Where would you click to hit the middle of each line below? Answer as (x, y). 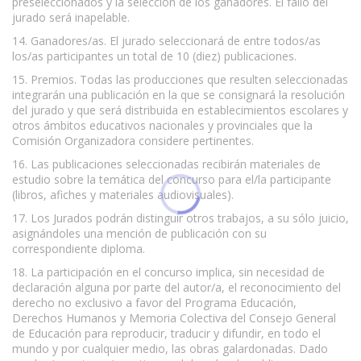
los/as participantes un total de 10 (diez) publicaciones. (154, 56)
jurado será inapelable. (71, 17)
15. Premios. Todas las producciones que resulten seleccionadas (180, 79)
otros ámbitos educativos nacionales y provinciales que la (162, 125)
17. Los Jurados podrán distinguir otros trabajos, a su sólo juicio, (180, 218)
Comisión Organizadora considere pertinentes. (133, 140)
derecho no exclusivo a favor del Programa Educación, (154, 302)
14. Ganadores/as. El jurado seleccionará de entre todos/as (166, 40)
